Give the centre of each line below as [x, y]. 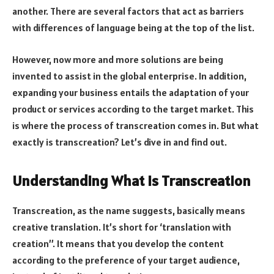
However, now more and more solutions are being [118, 59]
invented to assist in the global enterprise [103, 76]
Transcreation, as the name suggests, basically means [129, 211]
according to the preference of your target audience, [126, 260]
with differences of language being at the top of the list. [134, 28]
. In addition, [220, 76]
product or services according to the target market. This [133, 109]
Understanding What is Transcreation [133, 181]
